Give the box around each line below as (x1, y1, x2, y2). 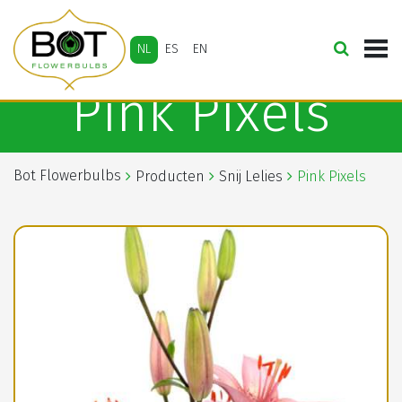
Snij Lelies (219, 168, 283, 185)
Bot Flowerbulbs (13, 167, 121, 184)
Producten (135, 168, 205, 185)
